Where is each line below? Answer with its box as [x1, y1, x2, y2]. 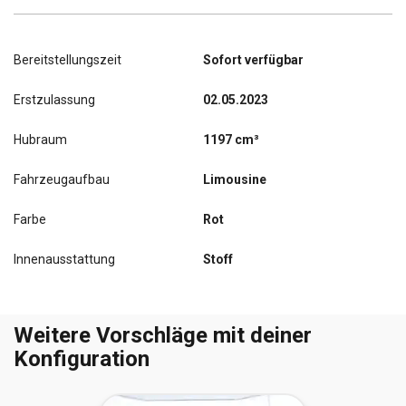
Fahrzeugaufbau [14, 172, 110, 188]
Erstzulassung [14, 92, 95, 108]
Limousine [203, 172, 266, 188]
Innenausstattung [14, 252, 115, 267]
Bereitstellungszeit [14, 53, 121, 68]
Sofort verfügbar [203, 53, 304, 68]
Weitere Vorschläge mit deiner [14, 323, 312, 349]
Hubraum [14, 132, 67, 148]
